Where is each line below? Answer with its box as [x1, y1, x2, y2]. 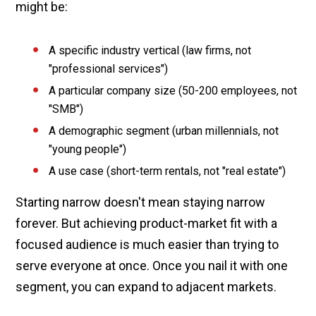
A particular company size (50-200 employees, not [49, 83, 298, 97]
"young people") [49, 142, 127, 156]
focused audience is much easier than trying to [16, 236, 279, 252]
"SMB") [49, 102, 84, 116]
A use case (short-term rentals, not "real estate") [49, 164, 286, 178]
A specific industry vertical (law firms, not [49, 43, 252, 57]
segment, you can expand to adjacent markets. [16, 279, 277, 294]
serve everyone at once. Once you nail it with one [16, 257, 288, 273]
